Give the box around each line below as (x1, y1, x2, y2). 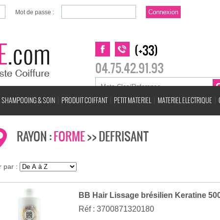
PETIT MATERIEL (114, 96, 151, 105)
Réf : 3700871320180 (79, 205, 154, 213)
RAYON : (17, 128, 54, 145)
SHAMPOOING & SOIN (1, 96, 55, 105)
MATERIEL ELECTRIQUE (158, 96, 212, 105)
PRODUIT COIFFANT (61, 96, 108, 105)
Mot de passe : (15, 8, 54, 16)
